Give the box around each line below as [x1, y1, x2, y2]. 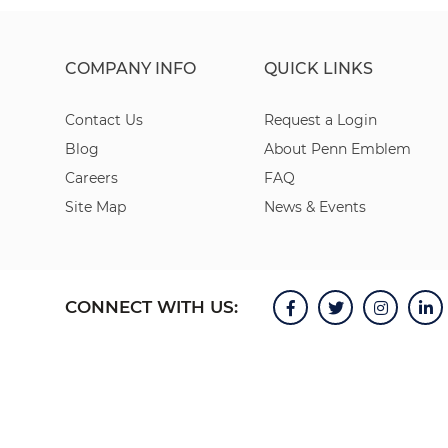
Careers [65, 169, 118, 187]
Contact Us [65, 111, 143, 129]
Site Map [65, 198, 126, 216]
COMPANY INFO [65, 59, 196, 78]
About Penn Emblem [264, 140, 412, 158]
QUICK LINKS [264, 59, 374, 78]
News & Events [264, 198, 367, 216]
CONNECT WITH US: [65, 297, 238, 317]
